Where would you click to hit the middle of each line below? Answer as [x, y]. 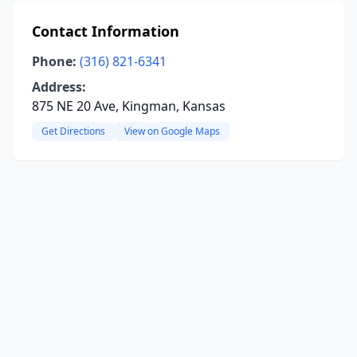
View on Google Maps [172, 131]
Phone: [54, 61]
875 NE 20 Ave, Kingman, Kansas [129, 106]
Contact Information [106, 31]
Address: [59, 87]
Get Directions [73, 131]
